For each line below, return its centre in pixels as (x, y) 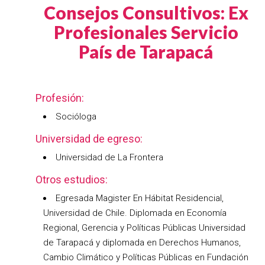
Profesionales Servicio (146, 32)
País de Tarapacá (146, 51)
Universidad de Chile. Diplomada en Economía (135, 213)
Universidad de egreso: (89, 139)
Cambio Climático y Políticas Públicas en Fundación (146, 257)
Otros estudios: (72, 180)
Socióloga (76, 117)
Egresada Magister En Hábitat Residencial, (140, 198)
